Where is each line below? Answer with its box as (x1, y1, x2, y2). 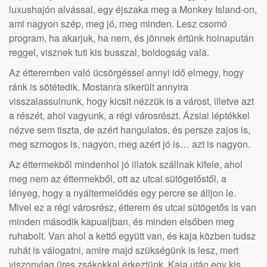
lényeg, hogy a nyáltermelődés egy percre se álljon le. (9, 186, 236, 200)
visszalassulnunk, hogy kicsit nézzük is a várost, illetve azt (9, 94, 254, 108)
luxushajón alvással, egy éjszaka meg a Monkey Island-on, (9, 2, 257, 16)
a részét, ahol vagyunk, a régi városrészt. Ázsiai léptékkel (9, 108, 250, 122)
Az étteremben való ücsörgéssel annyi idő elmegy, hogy (9, 66, 244, 79)
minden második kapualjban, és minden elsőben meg (9, 215, 234, 228)
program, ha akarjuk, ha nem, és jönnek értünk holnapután (9, 31, 254, 45)
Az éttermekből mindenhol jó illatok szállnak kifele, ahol (9, 157, 243, 171)
